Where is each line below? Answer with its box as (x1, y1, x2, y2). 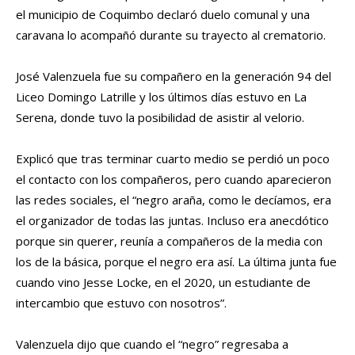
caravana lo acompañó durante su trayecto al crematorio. (16, 27, 326, 44)
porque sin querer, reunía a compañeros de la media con (16, 233, 323, 250)
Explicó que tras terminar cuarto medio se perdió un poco (16, 151, 330, 167)
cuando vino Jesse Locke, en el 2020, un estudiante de (16, 274, 311, 291)
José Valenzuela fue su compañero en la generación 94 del (16, 68, 331, 85)
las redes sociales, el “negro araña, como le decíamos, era (16, 192, 331, 208)
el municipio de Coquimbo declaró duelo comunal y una (16, 6, 310, 23)
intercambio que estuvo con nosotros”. (16, 295, 227, 311)
